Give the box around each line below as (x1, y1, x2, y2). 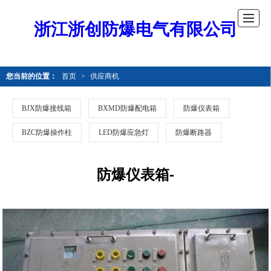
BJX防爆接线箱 (22, 104, 71, 113)
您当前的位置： (6, 72, 57, 80)
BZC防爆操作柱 (22, 128, 72, 137)
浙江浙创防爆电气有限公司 (34, 20, 237, 39)
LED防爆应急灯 (99, 128, 149, 137)
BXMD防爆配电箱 (98, 104, 157, 113)
